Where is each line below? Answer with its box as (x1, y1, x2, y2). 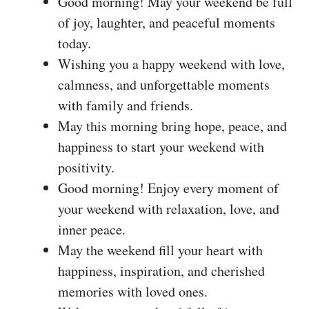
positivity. (58, 157, 114, 177)
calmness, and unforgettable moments (58, 74, 270, 94)
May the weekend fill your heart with (58, 240, 263, 259)
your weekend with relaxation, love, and (58, 199, 279, 218)
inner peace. (58, 219, 126, 239)
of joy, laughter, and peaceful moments (58, 12, 275, 32)
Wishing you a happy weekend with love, (58, 54, 285, 73)
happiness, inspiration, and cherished (58, 261, 265, 280)
